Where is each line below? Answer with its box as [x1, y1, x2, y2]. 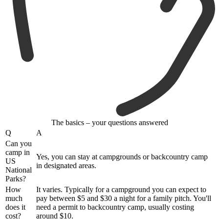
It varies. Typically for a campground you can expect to [36, 185, 206, 194]
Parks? [5, 175, 26, 183]
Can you [5, 139, 32, 148]
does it [5, 203, 25, 212]
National [5, 166, 32, 175]
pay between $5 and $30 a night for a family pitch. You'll [36, 194, 211, 203]
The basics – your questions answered [51, 118, 168, 127]
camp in [5, 148, 30, 157]
